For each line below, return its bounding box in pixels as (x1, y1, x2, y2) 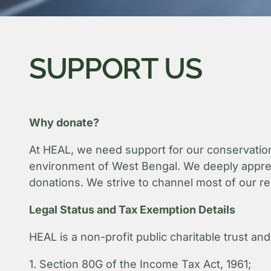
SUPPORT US (28, 51, 202, 85)
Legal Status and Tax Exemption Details (28, 203, 235, 216)
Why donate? (28, 116, 99, 129)
